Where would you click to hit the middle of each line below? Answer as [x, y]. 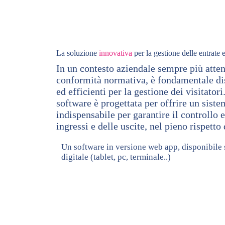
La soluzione [78, 53]
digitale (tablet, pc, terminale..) [116, 157]
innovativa [116, 53]
